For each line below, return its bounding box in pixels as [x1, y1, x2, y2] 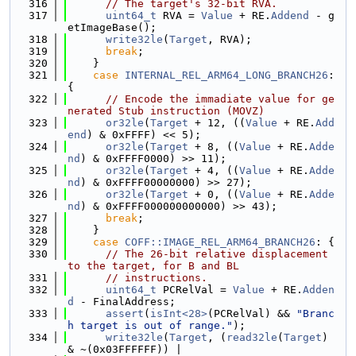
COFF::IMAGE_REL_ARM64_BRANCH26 [125, 236, 315, 248]
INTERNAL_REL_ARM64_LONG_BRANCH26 [125, 69, 328, 81]
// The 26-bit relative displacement [106, 248, 328, 260]
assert [106, 308, 144, 319]
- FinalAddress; [74, 296, 176, 308]
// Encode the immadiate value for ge [106, 93, 335, 105]
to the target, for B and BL [68, 260, 239, 272]
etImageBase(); [68, 21, 157, 33]
